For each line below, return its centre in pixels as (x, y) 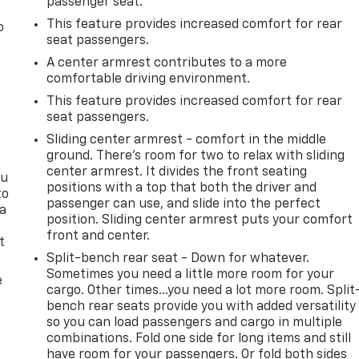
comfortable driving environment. (149, 79)
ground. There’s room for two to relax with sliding (196, 156)
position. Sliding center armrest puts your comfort (200, 220)
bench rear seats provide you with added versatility (202, 307)
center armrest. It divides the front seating (177, 172)
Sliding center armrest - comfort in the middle (187, 140)
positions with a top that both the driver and (182, 188)
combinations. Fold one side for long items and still (199, 339)
